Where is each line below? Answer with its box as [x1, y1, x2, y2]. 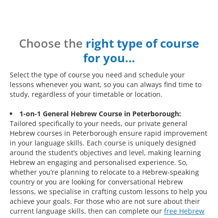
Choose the [19, 35, 86, 52]
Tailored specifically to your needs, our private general [10, 119, 187, 128]
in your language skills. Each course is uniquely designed [10, 138, 196, 148]
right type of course [86, 35, 199, 52]
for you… [83, 50, 135, 66]
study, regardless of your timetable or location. [10, 90, 163, 99]
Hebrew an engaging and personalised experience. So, [10, 158, 188, 167]
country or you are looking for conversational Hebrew [10, 177, 183, 187]
